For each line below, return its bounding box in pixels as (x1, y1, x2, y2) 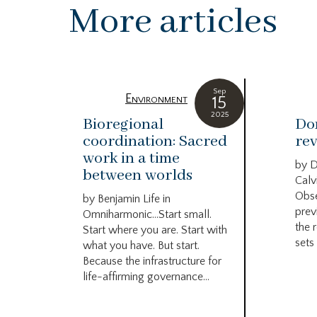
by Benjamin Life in (83, 192, 171, 206)
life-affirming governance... (83, 270, 209, 284)
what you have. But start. (83, 239, 200, 253)
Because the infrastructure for (83, 255, 221, 268)
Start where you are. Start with (83, 224, 227, 237)
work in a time (83, 149, 180, 169)
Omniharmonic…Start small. (83, 208, 212, 221)
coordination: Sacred (83, 132, 227, 152)
